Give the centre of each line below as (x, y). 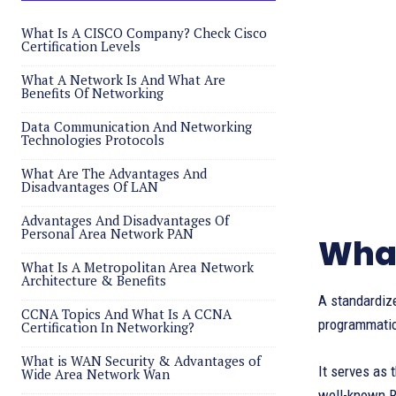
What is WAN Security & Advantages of (141, 361)
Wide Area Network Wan (95, 374)
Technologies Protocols (93, 140)
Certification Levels (81, 46)
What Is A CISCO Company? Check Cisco (144, 33)
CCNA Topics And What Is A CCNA (126, 314)
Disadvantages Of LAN (90, 187)
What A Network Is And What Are (123, 80)
